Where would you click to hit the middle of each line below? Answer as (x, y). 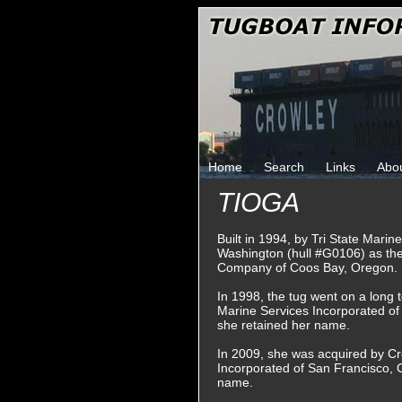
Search (284, 167)
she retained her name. (284, 325)
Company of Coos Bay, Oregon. (307, 267)
